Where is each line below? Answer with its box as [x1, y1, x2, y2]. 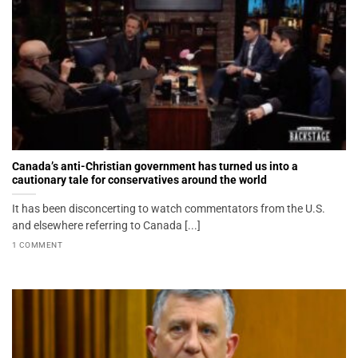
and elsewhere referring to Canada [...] [12, 218, 201, 232]
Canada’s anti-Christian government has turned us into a [12, 159, 298, 173]
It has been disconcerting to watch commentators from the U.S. [12, 201, 325, 215]
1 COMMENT [12, 241, 63, 250]
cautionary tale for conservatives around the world [12, 173, 267, 186]
